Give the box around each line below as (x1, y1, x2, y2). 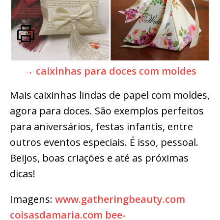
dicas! (10, 167, 35, 181)
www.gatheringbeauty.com (55, 192, 185, 206)
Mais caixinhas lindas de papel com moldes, (10, 88, 210, 102)
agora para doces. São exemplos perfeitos (10, 104, 204, 118)
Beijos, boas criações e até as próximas (10, 151, 189, 165)
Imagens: (10, 192, 55, 206)
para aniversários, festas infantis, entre (10, 120, 193, 134)
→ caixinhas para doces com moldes (24, 64, 196, 78)
